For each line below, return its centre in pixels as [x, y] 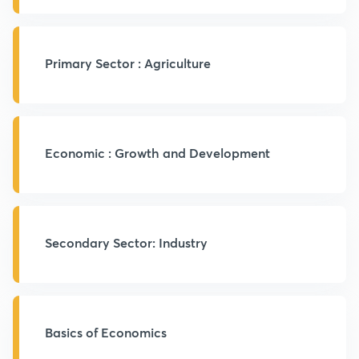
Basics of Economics [106, 332]
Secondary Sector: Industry [126, 242]
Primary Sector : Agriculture [128, 63]
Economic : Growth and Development [157, 153]
